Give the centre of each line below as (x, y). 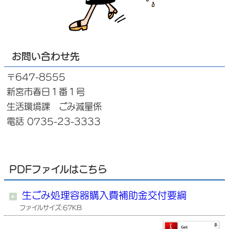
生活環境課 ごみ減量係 (54, 107)
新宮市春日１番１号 (46, 92)
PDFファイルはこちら (58, 169)
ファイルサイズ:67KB (51, 208)
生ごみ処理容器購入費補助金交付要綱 (104, 195)
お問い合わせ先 (46, 56)
